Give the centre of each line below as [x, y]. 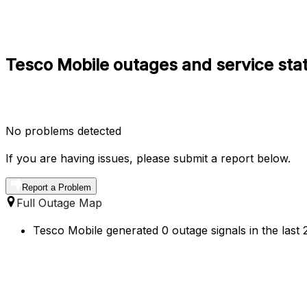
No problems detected [63, 131]
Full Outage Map [59, 202]
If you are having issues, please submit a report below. [148, 158]
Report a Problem [57, 187]
